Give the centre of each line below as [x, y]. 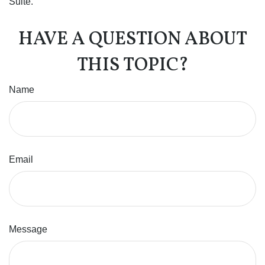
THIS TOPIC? [132, 65]
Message [28, 229]
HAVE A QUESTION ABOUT [132, 39]
